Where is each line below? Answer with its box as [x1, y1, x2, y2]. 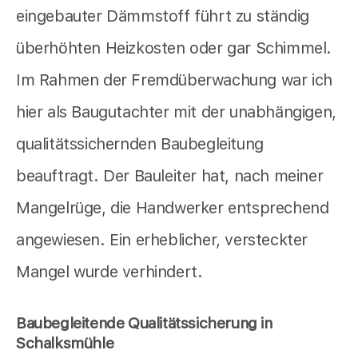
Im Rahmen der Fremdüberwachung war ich [16, 70, 332, 90]
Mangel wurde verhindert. [16, 262, 203, 282]
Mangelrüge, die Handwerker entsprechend [16, 198, 329, 218]
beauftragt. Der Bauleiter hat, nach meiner [16, 166, 324, 186]
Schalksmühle [16, 334, 114, 353]
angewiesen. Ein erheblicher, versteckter [16, 230, 308, 250]
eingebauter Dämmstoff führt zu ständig [16, 6, 309, 26]
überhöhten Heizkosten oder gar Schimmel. [16, 38, 332, 58]
